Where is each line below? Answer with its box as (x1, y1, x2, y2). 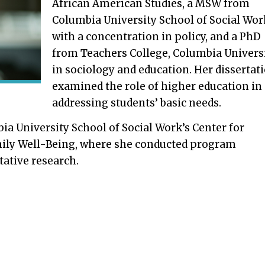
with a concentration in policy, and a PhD (52, 30, 261, 43)
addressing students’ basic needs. (52, 96, 222, 109)
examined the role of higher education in (52, 79, 263, 93)
